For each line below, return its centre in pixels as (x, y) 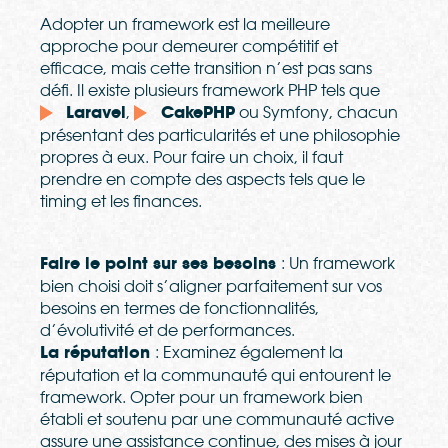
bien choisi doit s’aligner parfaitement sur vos (211, 286)
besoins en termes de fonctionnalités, (179, 308)
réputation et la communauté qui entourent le (215, 375)
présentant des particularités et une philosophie (220, 135)
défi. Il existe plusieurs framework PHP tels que (210, 90)
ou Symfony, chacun (316, 112)
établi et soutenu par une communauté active (217, 419)
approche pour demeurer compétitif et (189, 46)
